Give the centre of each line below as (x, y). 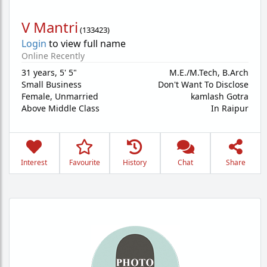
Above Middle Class (60, 108)
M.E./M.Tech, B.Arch (209, 72)
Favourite (84, 162)
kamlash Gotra (220, 96)
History (135, 162)
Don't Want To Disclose (203, 84)
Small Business (52, 84)
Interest (34, 162)
